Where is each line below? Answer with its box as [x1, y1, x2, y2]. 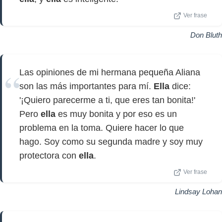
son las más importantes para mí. [19, 81, 154, 91]
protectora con [19, 151, 79, 161]
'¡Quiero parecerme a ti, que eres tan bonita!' [19, 95, 195, 105]
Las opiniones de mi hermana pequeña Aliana [19, 67, 200, 77]
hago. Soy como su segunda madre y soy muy [19, 137, 203, 147]
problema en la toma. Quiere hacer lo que [19, 123, 184, 133]
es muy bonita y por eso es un [55, 109, 177, 119]
